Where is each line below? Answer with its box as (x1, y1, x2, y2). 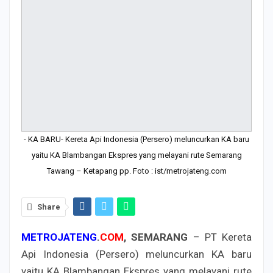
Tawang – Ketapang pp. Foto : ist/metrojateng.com (46, 166, 227, 175)
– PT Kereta (188, 230, 252, 243)
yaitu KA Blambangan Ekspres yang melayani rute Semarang (31, 150, 242, 160)
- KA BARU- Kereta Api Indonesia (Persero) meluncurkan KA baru (24, 134, 249, 144)
